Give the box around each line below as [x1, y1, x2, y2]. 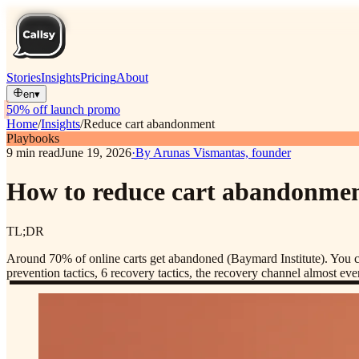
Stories [6, 71, 41, 84]
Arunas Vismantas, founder [153, 146, 291, 159]
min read [16, 146, 60, 159]
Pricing [80, 71, 116, 84]
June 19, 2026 [60, 146, 131, 159]
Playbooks [6, 131, 59, 145]
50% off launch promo [6, 103, 120, 116]
